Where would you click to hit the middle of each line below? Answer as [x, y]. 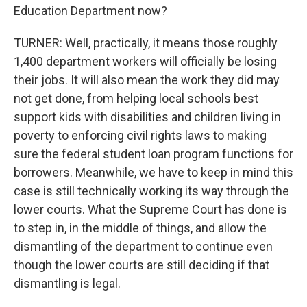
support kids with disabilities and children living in [147, 117]
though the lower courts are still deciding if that [142, 265]
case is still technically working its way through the [151, 191]
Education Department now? [90, 11]
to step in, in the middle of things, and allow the [140, 228]
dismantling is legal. [67, 283]
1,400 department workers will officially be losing [145, 61]
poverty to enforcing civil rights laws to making [140, 135]
